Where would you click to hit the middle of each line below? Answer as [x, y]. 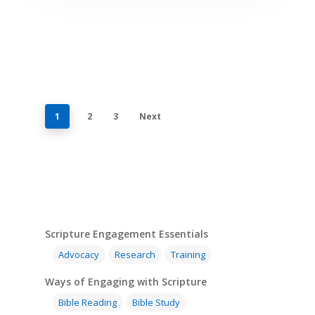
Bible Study [156, 302]
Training [188, 254]
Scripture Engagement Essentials [127, 233]
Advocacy [79, 254]
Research [135, 254]
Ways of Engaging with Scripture [126, 281]
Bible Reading [88, 302]
